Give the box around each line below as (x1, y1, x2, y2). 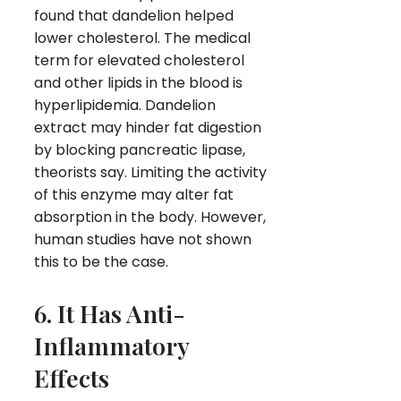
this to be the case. (34, 251, 168, 272)
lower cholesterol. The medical (34, 27, 251, 48)
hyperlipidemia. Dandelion (34, 94, 216, 115)
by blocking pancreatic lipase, (34, 139, 245, 160)
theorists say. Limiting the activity (34, 161, 267, 183)
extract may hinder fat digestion (34, 116, 261, 138)
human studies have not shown (34, 228, 252, 250)
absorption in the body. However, (34, 206, 266, 227)
